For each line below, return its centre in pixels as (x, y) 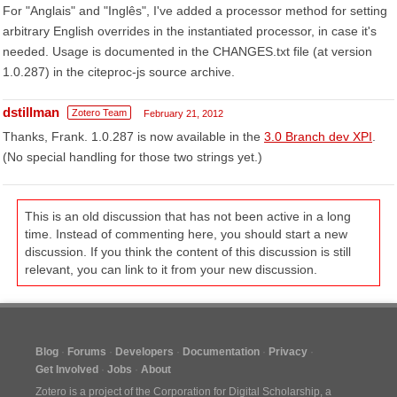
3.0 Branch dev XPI (318, 136)
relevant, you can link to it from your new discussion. (171, 269)
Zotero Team (99, 113)
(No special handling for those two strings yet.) (132, 157)
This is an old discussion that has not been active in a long (188, 216)
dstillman (31, 112)
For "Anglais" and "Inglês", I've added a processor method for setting (195, 11)
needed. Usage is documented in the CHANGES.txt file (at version (187, 51)
